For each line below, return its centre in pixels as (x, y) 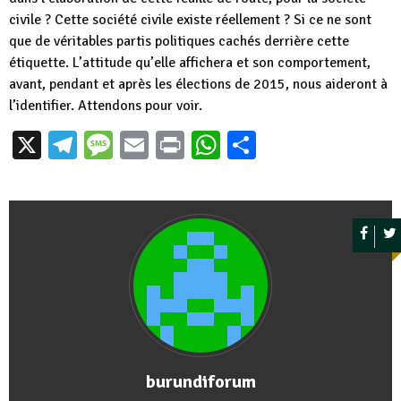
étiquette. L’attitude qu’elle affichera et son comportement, (190, 63)
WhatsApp (282, 145)
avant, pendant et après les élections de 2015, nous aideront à (198, 84)
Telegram (133, 145)
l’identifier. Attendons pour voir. (106, 106)
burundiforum (200, 382)
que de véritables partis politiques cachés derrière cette (179, 41)
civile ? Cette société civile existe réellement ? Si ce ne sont (190, 20)
